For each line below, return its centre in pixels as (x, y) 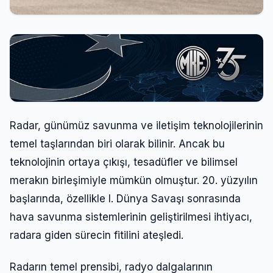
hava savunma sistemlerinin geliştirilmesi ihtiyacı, (131, 217)
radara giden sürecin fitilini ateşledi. (97, 235)
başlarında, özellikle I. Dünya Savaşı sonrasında (125, 198)
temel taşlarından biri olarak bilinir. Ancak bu (117, 144)
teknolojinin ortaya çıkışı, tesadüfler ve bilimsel (124, 162)
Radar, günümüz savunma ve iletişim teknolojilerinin (136, 125)
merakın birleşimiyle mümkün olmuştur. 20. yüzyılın (134, 180)
